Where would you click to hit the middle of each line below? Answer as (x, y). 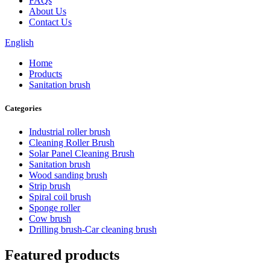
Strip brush (50, 186)
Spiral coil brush (60, 197)
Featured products (62, 255)
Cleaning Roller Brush (72, 143)
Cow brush (50, 219)
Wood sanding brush (68, 175)
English (19, 42)
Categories (23, 108)
